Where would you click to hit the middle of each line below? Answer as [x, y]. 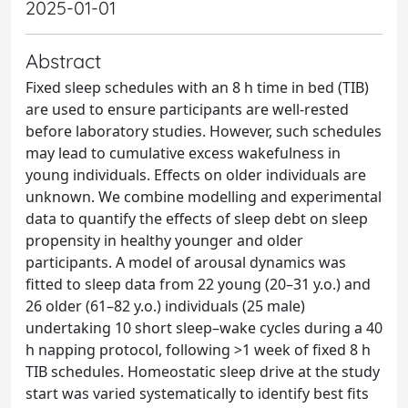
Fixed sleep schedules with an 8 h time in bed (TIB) [197, 87]
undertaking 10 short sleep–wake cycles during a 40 [204, 328]
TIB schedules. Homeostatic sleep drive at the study [203, 372]
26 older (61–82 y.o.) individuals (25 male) [165, 306]
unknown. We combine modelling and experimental [204, 197]
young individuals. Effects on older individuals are [196, 175]
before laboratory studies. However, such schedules [204, 131]
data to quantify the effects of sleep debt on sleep [197, 219]
